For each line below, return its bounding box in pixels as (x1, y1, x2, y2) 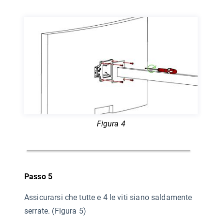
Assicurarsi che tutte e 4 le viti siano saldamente (24, 192, 192, 202)
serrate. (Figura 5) (24, 206, 86, 216)
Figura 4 (96, 119, 125, 128)
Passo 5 (24, 171, 53, 181)
